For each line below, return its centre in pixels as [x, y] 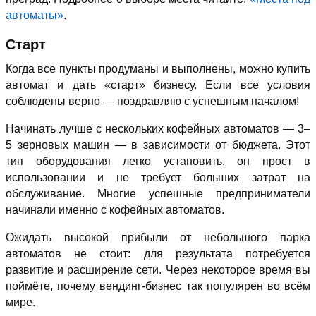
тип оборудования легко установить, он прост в [158, 162]
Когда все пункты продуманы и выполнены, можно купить [158, 69]
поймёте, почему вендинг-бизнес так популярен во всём [158, 286]
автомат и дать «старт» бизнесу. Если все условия [158, 85]
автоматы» [35, 16]
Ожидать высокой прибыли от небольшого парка [158, 238]
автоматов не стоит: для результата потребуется [158, 254]
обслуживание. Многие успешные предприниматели [158, 194]
